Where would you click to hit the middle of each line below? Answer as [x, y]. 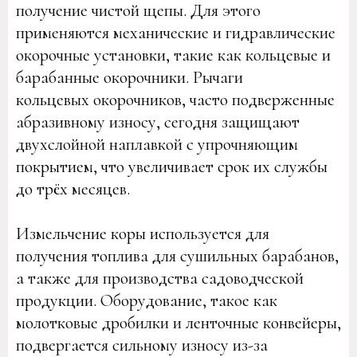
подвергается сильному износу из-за [142, 345]
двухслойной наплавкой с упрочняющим [157, 144]
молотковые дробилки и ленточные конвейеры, [178, 323]
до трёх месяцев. [73, 189]
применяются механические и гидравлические [176, 33]
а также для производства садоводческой [160, 278]
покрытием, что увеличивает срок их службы [172, 167]
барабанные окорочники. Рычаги [129, 77]
